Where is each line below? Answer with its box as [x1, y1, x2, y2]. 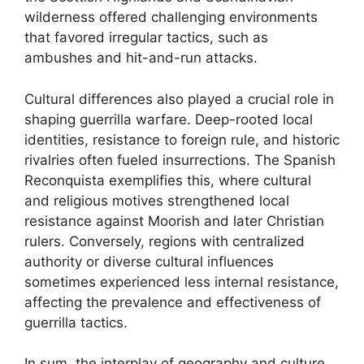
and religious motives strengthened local [24, 192, 289, 209]
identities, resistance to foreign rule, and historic [24, 131, 340, 148]
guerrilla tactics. [24, 314, 128, 331]
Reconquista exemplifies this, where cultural [24, 171, 311, 188]
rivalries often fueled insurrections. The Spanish [24, 151, 336, 168]
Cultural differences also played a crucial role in [24, 90, 334, 107]
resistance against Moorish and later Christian [24, 212, 324, 229]
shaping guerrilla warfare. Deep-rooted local [24, 110, 313, 128]
